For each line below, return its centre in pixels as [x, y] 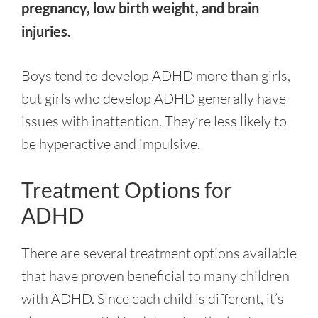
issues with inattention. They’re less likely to [154, 121]
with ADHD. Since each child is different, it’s [153, 298]
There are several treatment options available [159, 253]
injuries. [46, 31]
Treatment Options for [127, 190]
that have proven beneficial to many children [155, 276]
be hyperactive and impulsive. [111, 144]
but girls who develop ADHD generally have [154, 98]
